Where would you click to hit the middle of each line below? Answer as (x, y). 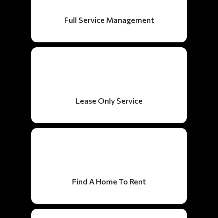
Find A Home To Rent (109, 181)
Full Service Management (109, 20)
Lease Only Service (109, 100)
